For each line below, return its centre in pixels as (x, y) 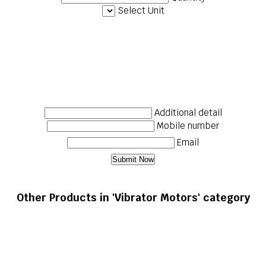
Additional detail (188, 113)
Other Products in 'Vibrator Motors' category (133, 197)
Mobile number (188, 126)
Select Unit (141, 11)
